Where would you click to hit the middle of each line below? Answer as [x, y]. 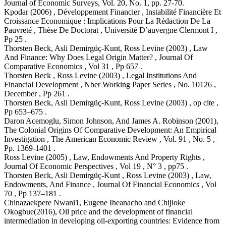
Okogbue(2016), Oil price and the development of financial [98, 211]
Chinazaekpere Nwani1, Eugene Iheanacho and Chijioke [95, 202]
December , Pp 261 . [37, 93]
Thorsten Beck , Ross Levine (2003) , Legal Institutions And [100, 75]
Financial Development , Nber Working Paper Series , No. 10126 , [110, 84]
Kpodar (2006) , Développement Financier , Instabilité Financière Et [112, 12]
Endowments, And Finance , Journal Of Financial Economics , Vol [110, 184]
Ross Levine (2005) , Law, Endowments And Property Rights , [104, 157]
